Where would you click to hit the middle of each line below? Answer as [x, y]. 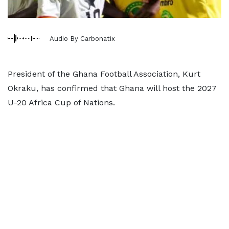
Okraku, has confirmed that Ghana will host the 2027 [112, 88]
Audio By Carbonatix [82, 38]
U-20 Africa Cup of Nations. [61, 102]
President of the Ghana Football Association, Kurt [104, 74]
